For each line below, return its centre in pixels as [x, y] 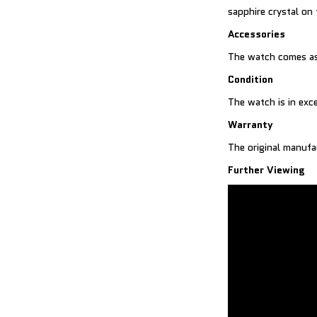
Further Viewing [266, 170]
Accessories [257, 34]
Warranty [250, 125]
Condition [250, 79]
